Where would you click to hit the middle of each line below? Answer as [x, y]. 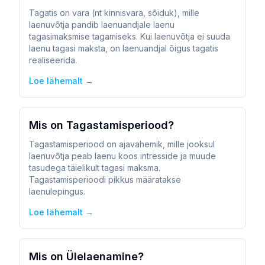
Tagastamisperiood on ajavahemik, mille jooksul [122, 144]
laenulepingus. [57, 191]
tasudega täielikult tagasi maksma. [95, 168]
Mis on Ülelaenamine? [86, 256]
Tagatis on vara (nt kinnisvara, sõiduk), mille [114, 13]
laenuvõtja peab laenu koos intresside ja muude [122, 156]
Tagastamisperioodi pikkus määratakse [105, 180]
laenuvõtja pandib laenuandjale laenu [102, 25]
